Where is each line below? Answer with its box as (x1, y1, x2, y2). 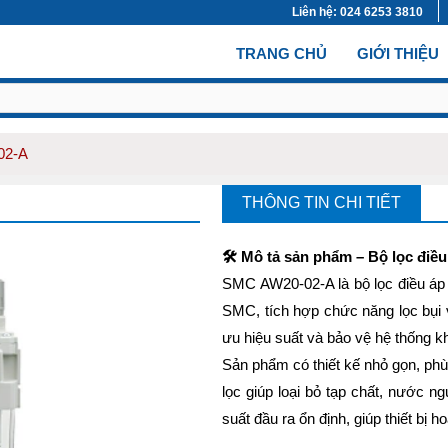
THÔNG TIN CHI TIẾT (242, 193, 402, 211)
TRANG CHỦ (236, 45, 327, 63)
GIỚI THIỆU (357, 45, 439, 63)
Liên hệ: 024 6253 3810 (292, 5, 423, 19)
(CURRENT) (326, 44, 410, 62)
